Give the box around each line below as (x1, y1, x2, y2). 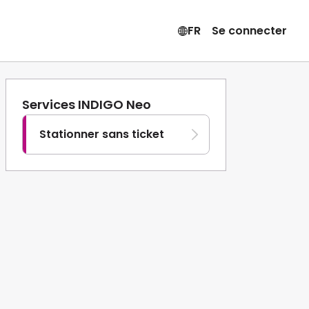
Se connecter (211, 22, 287, 39)
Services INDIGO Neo (22, 96, 151, 113)
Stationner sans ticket (39, 126, 164, 142)
